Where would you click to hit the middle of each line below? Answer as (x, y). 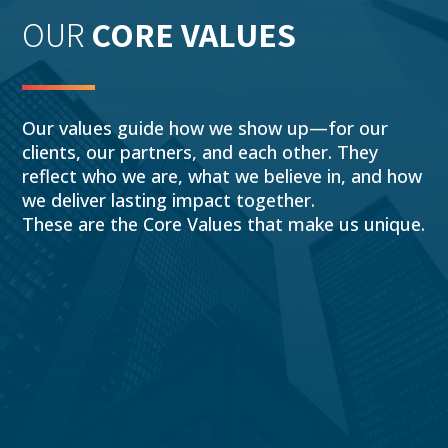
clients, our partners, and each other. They (200, 152)
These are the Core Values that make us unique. (224, 224)
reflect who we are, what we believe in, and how (222, 176)
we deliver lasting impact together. (169, 200)
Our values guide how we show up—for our (205, 128)
